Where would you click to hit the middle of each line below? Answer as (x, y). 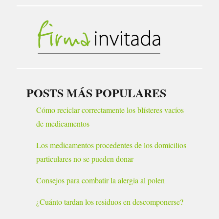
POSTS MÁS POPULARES (97, 93)
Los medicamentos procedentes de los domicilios (111, 145)
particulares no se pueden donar (85, 159)
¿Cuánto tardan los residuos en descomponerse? (110, 202)
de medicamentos (63, 124)
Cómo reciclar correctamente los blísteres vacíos (110, 110)
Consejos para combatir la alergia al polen (101, 180)
